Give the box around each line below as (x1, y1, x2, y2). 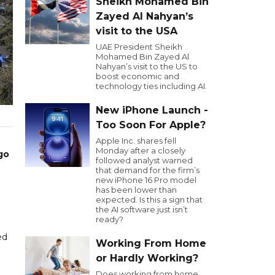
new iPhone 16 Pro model (96, 175, 196, 185)
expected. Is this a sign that (96, 195, 203, 204)
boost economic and (96, 71, 179, 81)
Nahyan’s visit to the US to (96, 61, 198, 71)
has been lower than (96, 185, 177, 195)
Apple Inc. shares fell (96, 136, 176, 145)
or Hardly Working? (96, 252, 198, 264)
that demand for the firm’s (96, 165, 199, 175)
